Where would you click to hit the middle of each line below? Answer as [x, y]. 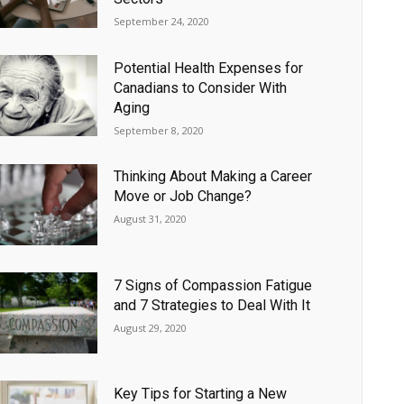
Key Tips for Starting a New [201, 393]
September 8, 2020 [159, 130]
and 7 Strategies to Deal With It [212, 305]
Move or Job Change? [183, 197]
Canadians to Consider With [201, 87]
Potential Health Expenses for [209, 68]
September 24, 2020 [162, 22]
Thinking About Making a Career [213, 177]
